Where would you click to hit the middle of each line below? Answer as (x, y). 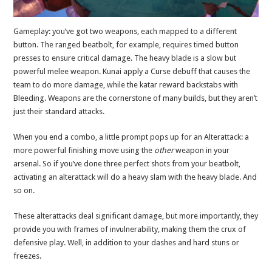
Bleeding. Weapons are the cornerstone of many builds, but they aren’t (136, 98)
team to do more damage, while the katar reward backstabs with (126, 85)
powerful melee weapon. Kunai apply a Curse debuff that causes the (132, 72)
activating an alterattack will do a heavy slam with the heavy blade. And (135, 177)
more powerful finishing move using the (84, 151)
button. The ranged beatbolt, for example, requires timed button (126, 45)
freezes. (28, 256)
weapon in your (203, 151)
